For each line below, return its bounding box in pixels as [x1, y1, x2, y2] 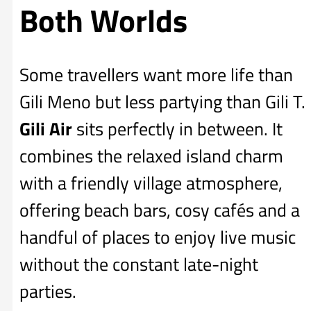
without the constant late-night [19, 251, 258, 278]
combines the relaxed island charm [19, 142, 283, 170]
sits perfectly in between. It [72, 115, 283, 143]
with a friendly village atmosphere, [19, 169, 283, 197]
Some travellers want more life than [19, 61, 293, 89]
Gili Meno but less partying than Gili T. [19, 88, 305, 116]
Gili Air [19, 115, 72, 143]
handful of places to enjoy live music [19, 224, 296, 251]
